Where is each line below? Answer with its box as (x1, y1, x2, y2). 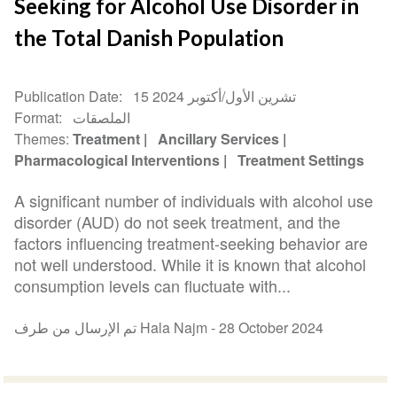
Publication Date (14, 85, 120, 106)
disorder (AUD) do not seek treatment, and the (14, 209, 341, 233)
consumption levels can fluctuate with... (14, 273, 292, 297)
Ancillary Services (158, 128, 280, 149)
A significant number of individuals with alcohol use (14, 188, 374, 212)
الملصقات (73, 106, 131, 128)
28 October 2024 (219, 316, 324, 338)
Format (14, 106, 59, 128)
